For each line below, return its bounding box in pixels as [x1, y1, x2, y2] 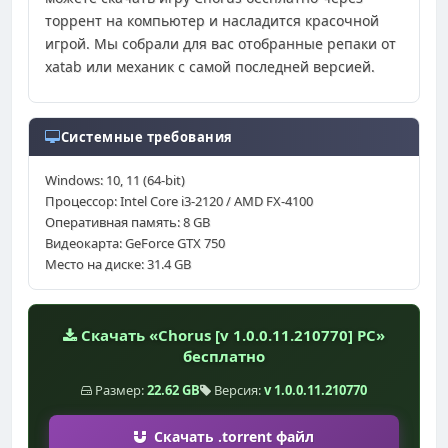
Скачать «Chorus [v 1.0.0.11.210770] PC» [77, 324, 385, 345]
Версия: [211, 380, 264, 399]
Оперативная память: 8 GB [45, 212, 210, 231]
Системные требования [60, 127, 233, 146]
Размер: [92, 380, 147, 399]
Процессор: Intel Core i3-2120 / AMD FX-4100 [45, 191, 313, 210]
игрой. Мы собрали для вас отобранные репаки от [45, 33, 396, 53]
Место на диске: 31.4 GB [45, 254, 191, 273]
